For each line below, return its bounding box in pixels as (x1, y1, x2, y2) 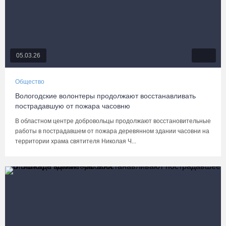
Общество (15, 78, 44, 85)
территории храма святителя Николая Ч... (15, 138, 136, 145)
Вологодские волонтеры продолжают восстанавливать (15, 92, 196, 100)
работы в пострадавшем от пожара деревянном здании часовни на (15, 128, 209, 135)
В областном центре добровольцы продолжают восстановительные (15, 118, 211, 125)
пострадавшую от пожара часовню (15, 102, 130, 110)
